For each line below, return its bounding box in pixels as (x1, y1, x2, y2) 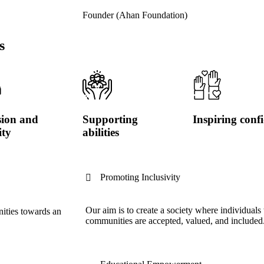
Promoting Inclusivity (100, 171, 180, 182)
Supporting (82, 113, 138, 126)
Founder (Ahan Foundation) (82, 10, 187, 21)
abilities (82, 126, 119, 139)
